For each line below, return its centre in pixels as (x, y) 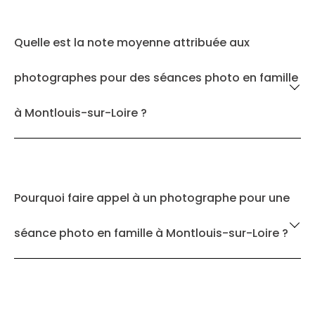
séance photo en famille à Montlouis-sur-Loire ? (151, 233)
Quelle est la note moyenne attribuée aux (132, 43)
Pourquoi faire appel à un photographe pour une (152, 198)
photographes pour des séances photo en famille (156, 78)
